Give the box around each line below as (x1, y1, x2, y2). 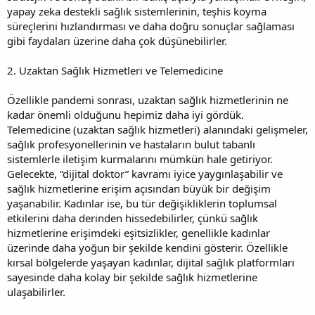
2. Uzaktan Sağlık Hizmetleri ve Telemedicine (7, 63, 223, 77)
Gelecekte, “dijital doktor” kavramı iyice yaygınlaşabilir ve (7, 166, 283, 181)
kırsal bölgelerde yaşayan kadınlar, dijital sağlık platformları (7, 255, 295, 269)
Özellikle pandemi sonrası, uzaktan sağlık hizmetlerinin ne (7, 92, 288, 107)
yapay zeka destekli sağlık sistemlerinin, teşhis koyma (7, 4, 266, 18)
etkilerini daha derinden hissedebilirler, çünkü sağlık (7, 210, 258, 225)
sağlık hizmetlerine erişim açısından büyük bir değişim (7, 181, 271, 195)
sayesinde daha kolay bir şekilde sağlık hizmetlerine (7, 269, 257, 284)
